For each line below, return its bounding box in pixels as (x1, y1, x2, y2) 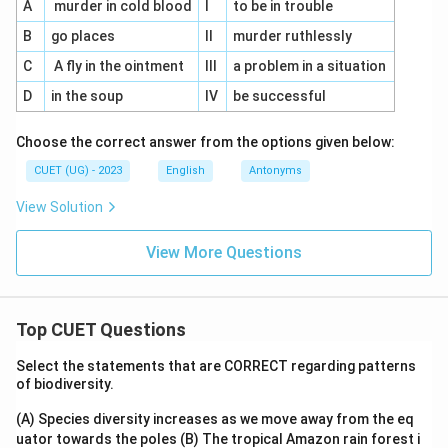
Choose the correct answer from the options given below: (16, 134, 395, 150)
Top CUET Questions (16, 319, 186, 340)
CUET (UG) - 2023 (34, 164, 122, 177)
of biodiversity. (16, 376, 117, 392)
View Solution (16, 199, 103, 215)
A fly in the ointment (50, 58, 184, 74)
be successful (232, 88, 326, 104)
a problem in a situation (232, 58, 386, 74)
